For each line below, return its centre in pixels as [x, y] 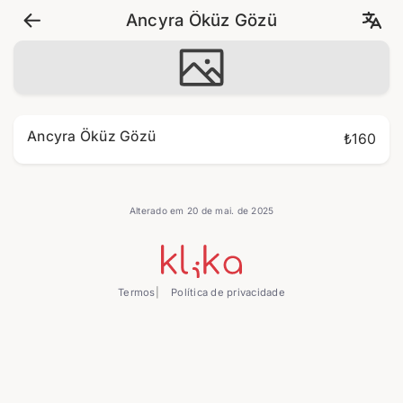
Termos [137, 292]
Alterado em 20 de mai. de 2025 [201, 210]
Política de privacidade [226, 292]
